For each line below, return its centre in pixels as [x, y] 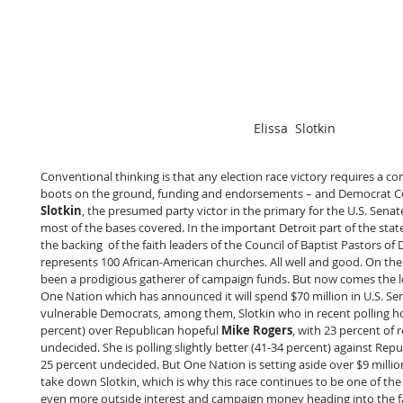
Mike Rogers [257, 330]
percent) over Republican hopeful [131, 330]
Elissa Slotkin [294, 128]
